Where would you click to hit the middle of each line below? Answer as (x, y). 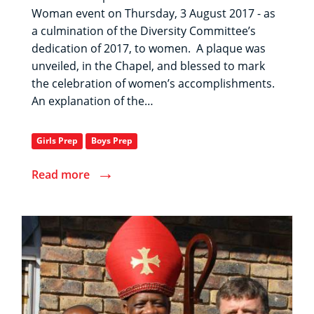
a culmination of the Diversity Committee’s (144, 31)
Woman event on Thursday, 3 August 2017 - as (153, 14)
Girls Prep (57, 141)
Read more (61, 175)
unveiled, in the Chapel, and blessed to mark (148, 66)
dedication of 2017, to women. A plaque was (149, 49)
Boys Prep (111, 141)
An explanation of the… (93, 101)
